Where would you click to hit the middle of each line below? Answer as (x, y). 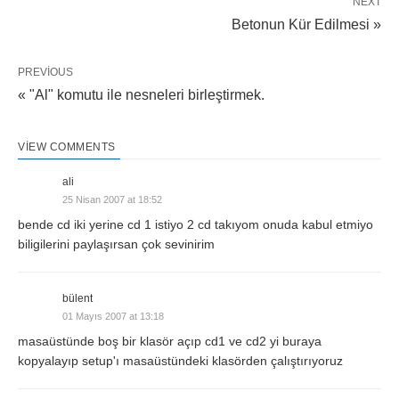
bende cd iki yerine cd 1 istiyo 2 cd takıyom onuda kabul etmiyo (195, 224)
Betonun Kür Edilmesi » (306, 24)
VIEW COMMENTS (67, 147)
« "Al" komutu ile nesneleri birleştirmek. (141, 94)
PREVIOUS (45, 72)
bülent (77, 298)
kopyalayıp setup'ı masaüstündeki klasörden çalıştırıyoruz (180, 360)
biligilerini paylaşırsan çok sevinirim (118, 244)
